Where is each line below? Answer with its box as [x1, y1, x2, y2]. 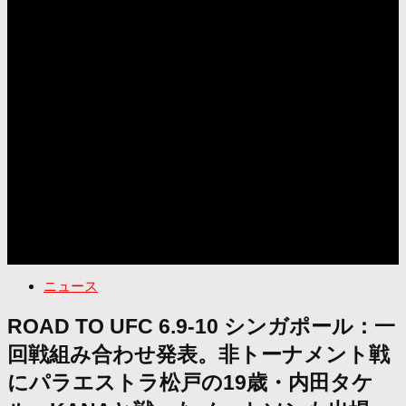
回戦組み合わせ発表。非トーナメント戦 [7, 343, 390, 366]
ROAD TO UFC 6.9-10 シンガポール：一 [7, 314, 395, 338]
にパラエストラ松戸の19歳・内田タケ [7, 371, 373, 394]
